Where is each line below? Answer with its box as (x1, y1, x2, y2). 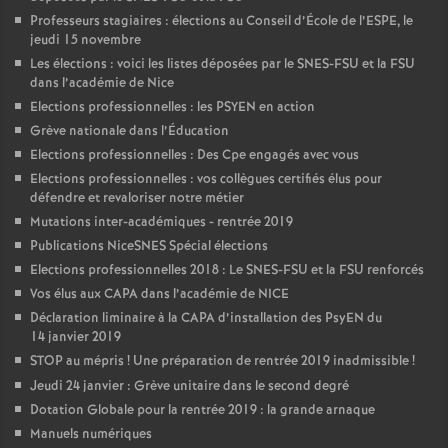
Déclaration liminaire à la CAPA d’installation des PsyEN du (30, 309, 382, 329)
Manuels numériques (30, 425, 152, 445)
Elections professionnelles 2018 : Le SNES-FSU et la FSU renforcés (30, 261, 424, 281)
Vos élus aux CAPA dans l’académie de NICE (30, 285, 289, 305)
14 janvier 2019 (30, 328, 121, 348)
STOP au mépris (30, 352, 124, 372)
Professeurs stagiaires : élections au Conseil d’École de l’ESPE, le (30, 12, 413, 32)
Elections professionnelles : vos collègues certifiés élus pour (30, 170, 382, 190)
